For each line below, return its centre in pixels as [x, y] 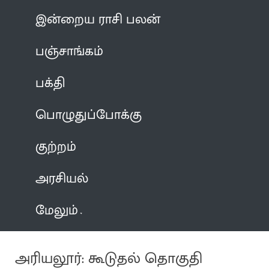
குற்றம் [56, 147]
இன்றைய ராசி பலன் [98, 19]
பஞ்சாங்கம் [70, 51]
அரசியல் [62, 178]
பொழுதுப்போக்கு [89, 115]
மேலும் [57, 210]
